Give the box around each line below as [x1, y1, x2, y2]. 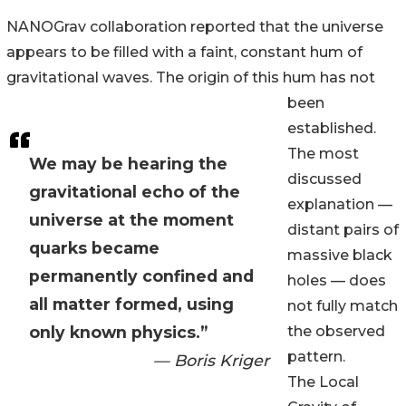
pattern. [287, 348, 345, 366]
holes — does [287, 272, 386, 290]
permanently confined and [29, 266, 254, 286]
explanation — [287, 196, 392, 214]
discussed [287, 170, 362, 188]
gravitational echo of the [29, 182, 240, 202]
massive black [287, 246, 392, 265]
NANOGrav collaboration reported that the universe [6, 18, 383, 36]
